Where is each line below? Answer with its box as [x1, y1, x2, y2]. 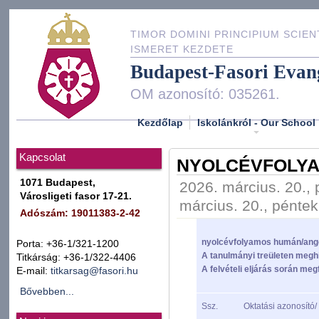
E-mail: [16, 266, 51, 276]
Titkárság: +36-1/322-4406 [16, 252, 136, 263]
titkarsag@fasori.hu [51, 266, 138, 276]
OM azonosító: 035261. [130, 86, 280, 102]
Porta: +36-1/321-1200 [16, 239, 119, 249]
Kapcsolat [19, 152, 66, 163]
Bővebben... [20, 286, 74, 297]
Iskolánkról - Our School [197, 116, 315, 128]
